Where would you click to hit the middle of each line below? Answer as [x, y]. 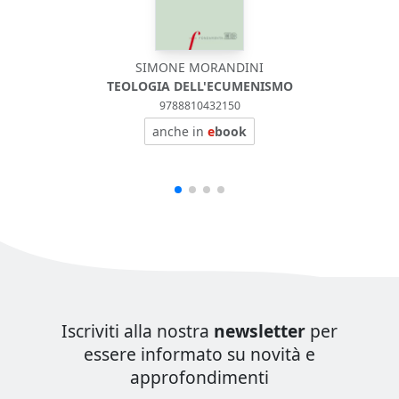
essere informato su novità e [199, 354]
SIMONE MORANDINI [199, 67]
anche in [180, 131]
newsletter [260, 331]
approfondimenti [199, 377]
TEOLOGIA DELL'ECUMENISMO [199, 86]
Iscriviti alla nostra [138, 331]
